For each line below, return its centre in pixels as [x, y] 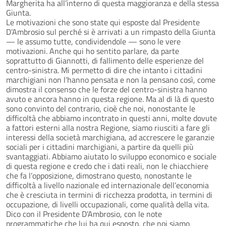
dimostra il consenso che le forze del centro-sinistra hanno [106, 89]
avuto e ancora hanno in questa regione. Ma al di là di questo [110, 99]
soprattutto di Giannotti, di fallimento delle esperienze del [105, 60]
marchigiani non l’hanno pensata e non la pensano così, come [111, 79]
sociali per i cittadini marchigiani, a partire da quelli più [100, 147]
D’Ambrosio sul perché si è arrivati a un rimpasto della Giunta [111, 32]
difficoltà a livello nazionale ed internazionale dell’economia [107, 185]
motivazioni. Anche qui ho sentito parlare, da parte [93, 51]
